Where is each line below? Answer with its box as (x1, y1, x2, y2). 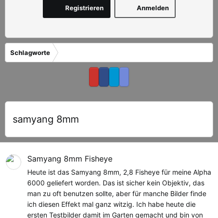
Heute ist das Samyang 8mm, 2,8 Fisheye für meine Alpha (27, 167, 211, 176)
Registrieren (65, 3, 104, 12)
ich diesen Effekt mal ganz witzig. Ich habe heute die (27, 200, 196, 208)
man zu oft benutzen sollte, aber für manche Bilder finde (27, 189, 206, 198)
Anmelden (136, 3, 169, 12)
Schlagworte (10, 48, 50, 56)
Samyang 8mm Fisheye (27, 154, 112, 164)
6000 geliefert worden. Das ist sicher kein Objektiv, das (27, 178, 204, 187)
